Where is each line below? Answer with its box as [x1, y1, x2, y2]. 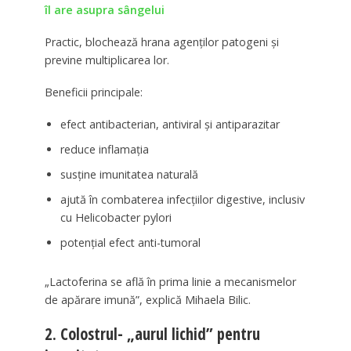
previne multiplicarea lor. [44, 52, 169, 68]
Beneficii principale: [44, 85, 143, 100]
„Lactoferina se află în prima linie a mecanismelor [44, 273, 296, 289]
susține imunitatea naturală [60, 166, 198, 182]
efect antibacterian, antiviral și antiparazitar [60, 117, 280, 132]
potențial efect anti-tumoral [60, 234, 201, 250]
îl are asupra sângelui [44, 2, 165, 18]
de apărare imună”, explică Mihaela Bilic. [44, 291, 251, 307]
